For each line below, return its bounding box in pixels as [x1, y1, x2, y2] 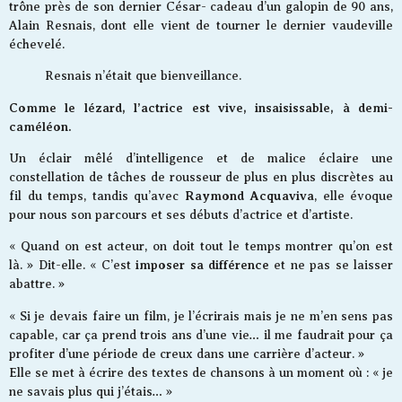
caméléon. [9, 118, 72, 134]
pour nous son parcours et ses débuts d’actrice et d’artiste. [9, 208, 353, 223]
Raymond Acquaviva [184, 188, 314, 204]
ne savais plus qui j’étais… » [9, 384, 172, 398]
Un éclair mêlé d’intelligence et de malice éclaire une [9, 152, 393, 166]
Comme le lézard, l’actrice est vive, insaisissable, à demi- [9, 100, 393, 115]
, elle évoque [314, 189, 393, 204]
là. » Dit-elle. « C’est [9, 258, 131, 273]
